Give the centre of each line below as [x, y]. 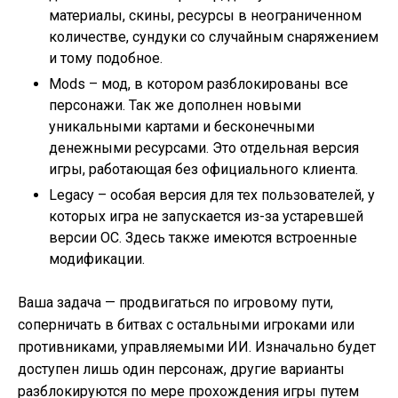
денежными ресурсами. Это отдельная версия [204, 148]
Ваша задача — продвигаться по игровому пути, [175, 302]
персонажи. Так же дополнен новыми [175, 105]
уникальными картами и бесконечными [182, 127]
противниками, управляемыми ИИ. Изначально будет [197, 347]
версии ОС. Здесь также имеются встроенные [203, 238]
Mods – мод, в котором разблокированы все [199, 84]
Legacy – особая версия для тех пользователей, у [212, 195]
